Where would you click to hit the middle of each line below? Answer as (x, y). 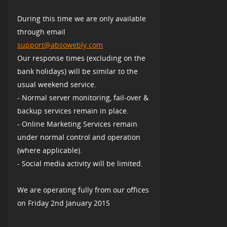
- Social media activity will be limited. (80, 163)
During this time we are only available (82, 18)
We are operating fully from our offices (83, 190)
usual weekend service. (57, 84)
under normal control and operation (79, 137)
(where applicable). (50, 150)
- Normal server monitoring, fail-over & (83, 98)
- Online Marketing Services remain (78, 124)
